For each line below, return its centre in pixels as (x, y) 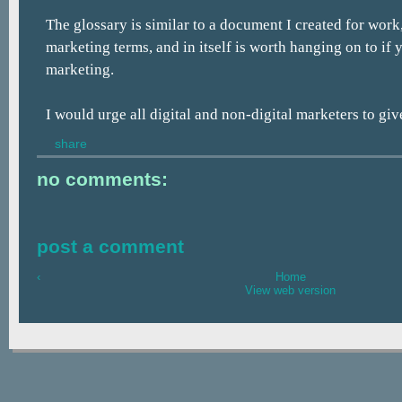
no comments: (102, 179)
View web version (290, 291)
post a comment (110, 246)
